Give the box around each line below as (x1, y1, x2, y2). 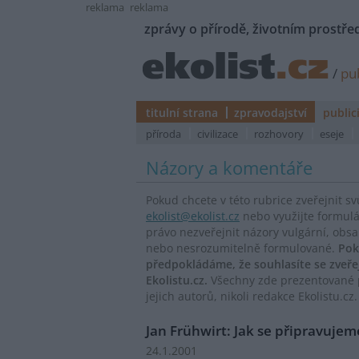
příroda (146, 127, 181, 141)
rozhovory (254, 127, 304, 141)
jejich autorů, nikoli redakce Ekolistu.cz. (146, 288, 357, 305)
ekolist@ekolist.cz (146, 208, 240, 224)
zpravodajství (234, 105, 307, 120)
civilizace (197, 127, 238, 141)
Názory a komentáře (146, 155, 313, 180)
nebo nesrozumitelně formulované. (146, 240, 338, 256)
